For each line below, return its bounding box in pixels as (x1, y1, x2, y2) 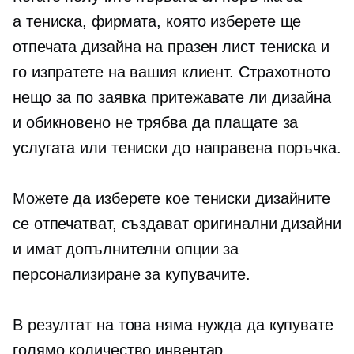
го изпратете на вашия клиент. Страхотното (13, 63, 330, 81)
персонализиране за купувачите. (13, 265, 250, 283)
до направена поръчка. (168, 139, 341, 156)
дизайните (250, 190, 331, 207)
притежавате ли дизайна (146, 88, 332, 106)
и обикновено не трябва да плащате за (13, 114, 299, 131)
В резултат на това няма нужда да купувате (13, 316, 333, 333)
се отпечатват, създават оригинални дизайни (13, 215, 341, 232)
